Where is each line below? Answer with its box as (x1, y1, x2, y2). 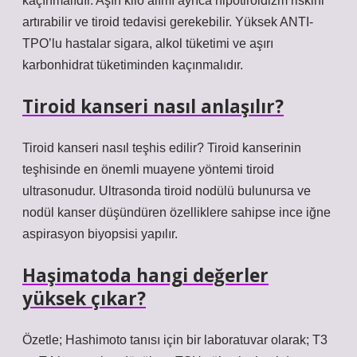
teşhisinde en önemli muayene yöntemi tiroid (22, 163, 274, 176)
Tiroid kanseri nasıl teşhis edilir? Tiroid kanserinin (22, 141, 301, 155)
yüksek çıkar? (22, 286, 146, 311)
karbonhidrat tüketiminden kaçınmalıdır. (22, 58, 243, 72)
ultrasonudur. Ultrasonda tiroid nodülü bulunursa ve (22, 184, 311, 198)
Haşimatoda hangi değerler (22, 263, 269, 288)
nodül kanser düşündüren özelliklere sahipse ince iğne (22, 206, 331, 219)
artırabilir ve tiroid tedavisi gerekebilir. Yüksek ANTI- (22, 15, 313, 29)
